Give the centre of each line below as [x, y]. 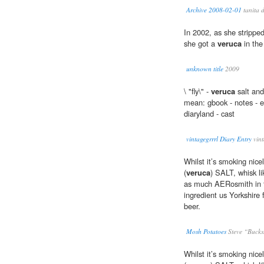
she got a [201, 44]
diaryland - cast [209, 114]
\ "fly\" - [197, 91]
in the [252, 44]
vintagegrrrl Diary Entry [219, 139]
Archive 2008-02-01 [214, 10]
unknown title [205, 69]
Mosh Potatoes [206, 232]
